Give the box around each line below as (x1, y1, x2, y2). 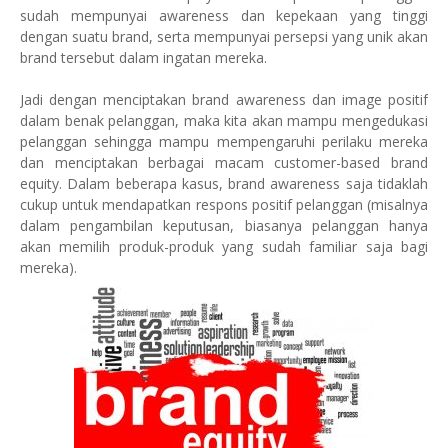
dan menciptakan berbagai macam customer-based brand (20, 153, 428, 172)
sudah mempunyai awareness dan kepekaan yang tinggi (20, 6, 428, 25)
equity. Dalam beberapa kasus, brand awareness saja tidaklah (20, 174, 428, 193)
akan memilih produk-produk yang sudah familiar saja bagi (20, 237, 428, 256)
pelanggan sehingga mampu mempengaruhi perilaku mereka (20, 132, 428, 151)
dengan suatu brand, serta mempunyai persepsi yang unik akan (20, 27, 428, 46)
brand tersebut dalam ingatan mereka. (20, 48, 267, 67)
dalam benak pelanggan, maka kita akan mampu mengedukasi (20, 111, 428, 130)
